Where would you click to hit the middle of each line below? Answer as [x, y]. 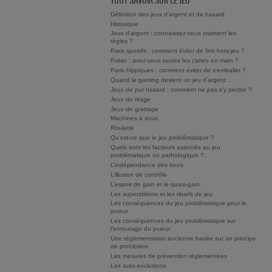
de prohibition [130, 246]
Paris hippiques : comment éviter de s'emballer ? [178, 70]
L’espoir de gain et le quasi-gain [155, 184]
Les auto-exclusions [138, 265]
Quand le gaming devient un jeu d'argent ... [172, 80]
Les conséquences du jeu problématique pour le [178, 203]
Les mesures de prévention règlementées [169, 256]
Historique [124, 24]
